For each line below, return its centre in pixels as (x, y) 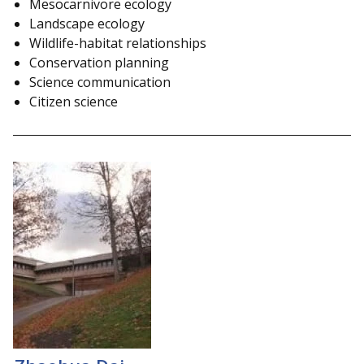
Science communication (100, 82)
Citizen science (74, 101)
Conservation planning (99, 62)
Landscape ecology (87, 23)
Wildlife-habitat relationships (118, 43)
